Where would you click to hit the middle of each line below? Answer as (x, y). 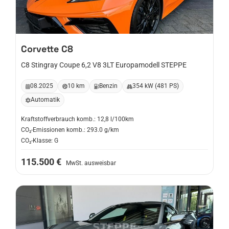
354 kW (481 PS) (156, 86)
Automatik (45, 100)
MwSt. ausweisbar (91, 163)
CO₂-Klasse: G (40, 141)
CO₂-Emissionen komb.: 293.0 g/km (70, 130)
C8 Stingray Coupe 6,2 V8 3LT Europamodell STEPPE (104, 65)
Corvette (40, 49)
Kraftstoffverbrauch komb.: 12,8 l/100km (77, 119)
